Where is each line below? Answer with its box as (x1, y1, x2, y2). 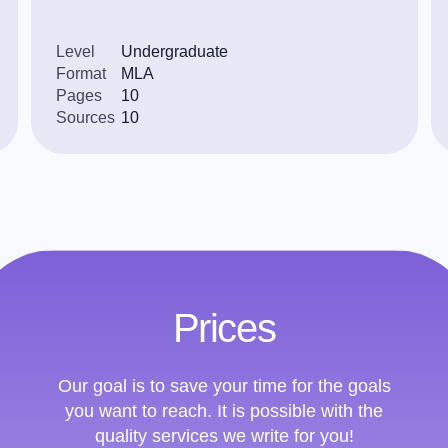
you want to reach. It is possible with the (65, 401, 383, 421)
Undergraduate (120, 43, 228, 60)
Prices (172, 306, 276, 350)
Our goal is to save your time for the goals (57, 376, 391, 396)
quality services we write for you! (94, 426, 354, 446)
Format (55, 65, 106, 82)
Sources (55, 109, 115, 126)
